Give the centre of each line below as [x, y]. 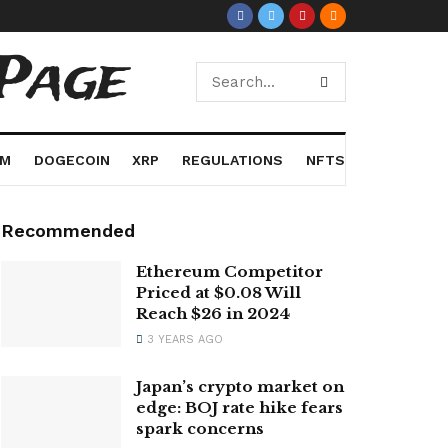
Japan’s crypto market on [240, 386]
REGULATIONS [233, 160]
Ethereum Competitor [229, 271]
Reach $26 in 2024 [213, 313]
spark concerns [200, 428]
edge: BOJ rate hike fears [239, 407]
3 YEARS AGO [183, 339]
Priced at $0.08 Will [218, 292]
